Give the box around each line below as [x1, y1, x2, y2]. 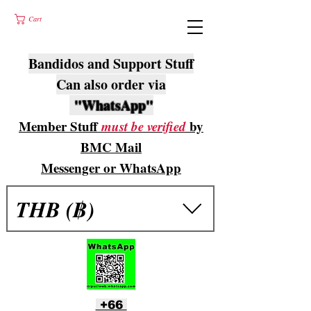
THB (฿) [16, 193, 94, 224]
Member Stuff [19, 117, 101, 135]
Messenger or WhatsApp [41, 158, 181, 177]
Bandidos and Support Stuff [28, 53, 194, 74]
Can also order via [56, 74, 166, 94]
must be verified [101, 117, 186, 135]
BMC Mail [81, 137, 142, 156]
